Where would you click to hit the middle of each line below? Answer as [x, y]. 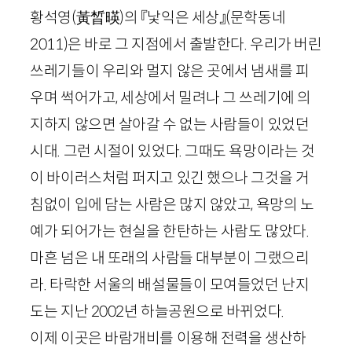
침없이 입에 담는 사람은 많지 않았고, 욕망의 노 [172, 205]
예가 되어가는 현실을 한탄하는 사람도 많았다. [170, 231]
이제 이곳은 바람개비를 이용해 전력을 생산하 [168, 338]
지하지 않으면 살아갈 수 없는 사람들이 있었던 [170, 125]
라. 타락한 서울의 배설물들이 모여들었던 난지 [170, 285]
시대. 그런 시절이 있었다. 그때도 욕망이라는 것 [172, 151]
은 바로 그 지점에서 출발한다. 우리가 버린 [195, 44]
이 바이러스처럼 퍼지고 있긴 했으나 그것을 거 [170, 178]
